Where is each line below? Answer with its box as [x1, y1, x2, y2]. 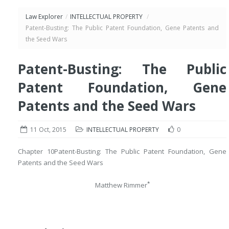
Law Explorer [26, 12, 63, 21]
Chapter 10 [18, 147, 54, 156]
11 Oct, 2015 [30, 125, 66, 134]
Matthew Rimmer [95, 180, 147, 190]
